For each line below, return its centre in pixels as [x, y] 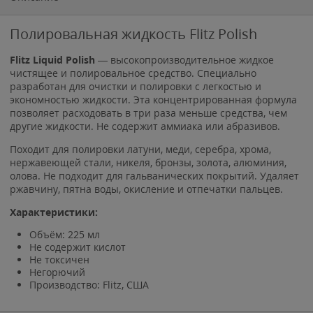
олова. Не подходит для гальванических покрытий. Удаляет [154, 176]
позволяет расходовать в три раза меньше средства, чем [148, 113]
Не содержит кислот [78, 247]
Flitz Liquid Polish [52, 60]
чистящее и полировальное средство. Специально [133, 73]
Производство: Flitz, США [89, 285]
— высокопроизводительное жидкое [184, 60]
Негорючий [57, 272]
